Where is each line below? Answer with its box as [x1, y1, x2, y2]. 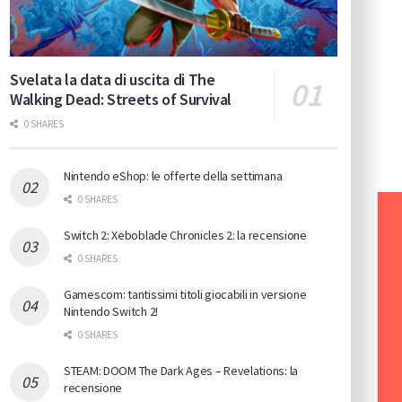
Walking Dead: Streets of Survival [10, 89, 232, 110]
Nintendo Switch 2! [64, 303, 158, 320]
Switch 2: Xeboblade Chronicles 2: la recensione [64, 227, 307, 244]
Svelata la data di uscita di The [10, 69, 215, 91]
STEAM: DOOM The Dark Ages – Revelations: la [64, 363, 298, 380]
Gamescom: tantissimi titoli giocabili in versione [64, 286, 307, 303]
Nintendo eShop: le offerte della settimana [64, 168, 283, 185]
